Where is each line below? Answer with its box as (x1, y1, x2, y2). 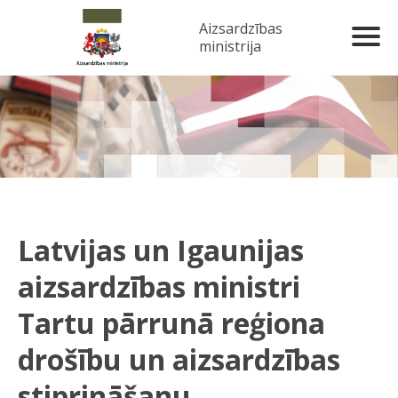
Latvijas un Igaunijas (18, 231, 304, 270)
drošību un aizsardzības (18, 340, 340, 379)
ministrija (199, 36, 262, 56)
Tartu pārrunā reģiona (18, 304, 325, 343)
